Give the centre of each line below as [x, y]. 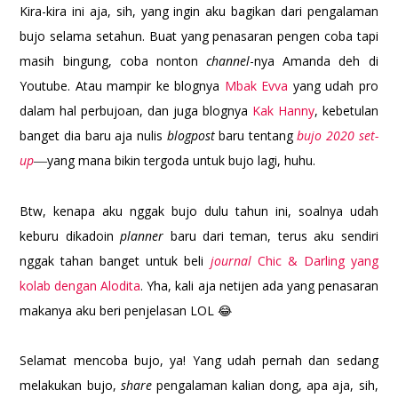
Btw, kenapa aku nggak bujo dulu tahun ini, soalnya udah [199, 211]
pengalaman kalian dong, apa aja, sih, [267, 386]
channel [228, 61]
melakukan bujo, [70, 386]
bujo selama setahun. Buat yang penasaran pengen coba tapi [199, 36]
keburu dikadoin [70, 236]
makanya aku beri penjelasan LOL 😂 [126, 311]
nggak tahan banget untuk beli [115, 261]
